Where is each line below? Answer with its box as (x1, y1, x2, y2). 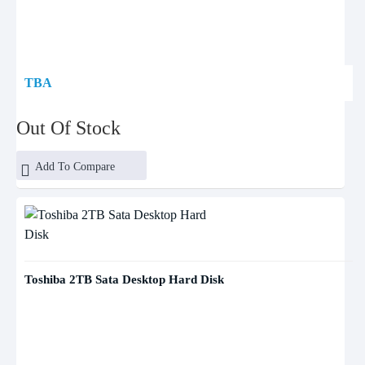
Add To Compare (34, 161, 115, 173)
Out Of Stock (16, 117, 121, 139)
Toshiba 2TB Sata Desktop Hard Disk (24, 273, 224, 286)
